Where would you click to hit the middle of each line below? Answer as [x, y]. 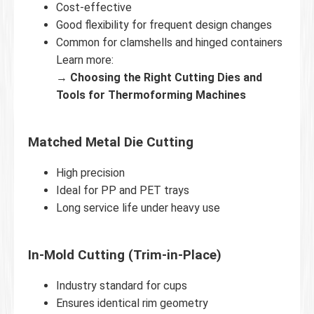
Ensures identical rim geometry [132, 303]
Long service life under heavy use [138, 207]
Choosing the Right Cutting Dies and [166, 77]
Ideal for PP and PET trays [123, 190]
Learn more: [85, 60]
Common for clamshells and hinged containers [169, 42]
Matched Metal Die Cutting [111, 142]
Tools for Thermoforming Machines [151, 95]
